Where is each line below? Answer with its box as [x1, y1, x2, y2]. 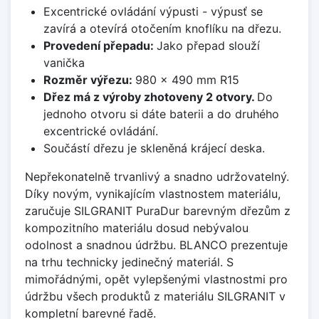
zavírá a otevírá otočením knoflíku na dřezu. [43, 21, 281, 36]
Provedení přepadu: [43, 38, 157, 53]
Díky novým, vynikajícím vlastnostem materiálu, [25, 186, 281, 201]
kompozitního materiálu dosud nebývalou [25, 220, 249, 235]
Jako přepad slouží [156, 38, 260, 53]
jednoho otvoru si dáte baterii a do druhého [43, 106, 279, 121]
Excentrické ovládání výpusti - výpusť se [43, 4, 263, 19]
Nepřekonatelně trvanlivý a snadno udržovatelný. [25, 169, 289, 184]
